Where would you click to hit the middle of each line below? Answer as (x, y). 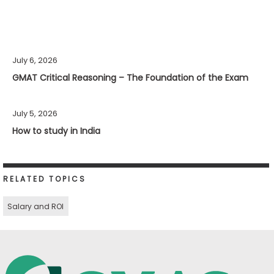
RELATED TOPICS (44, 179)
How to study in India (56, 131)
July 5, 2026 (35, 114)
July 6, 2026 (35, 61)
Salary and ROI (36, 206)
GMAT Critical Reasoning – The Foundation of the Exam (130, 78)
